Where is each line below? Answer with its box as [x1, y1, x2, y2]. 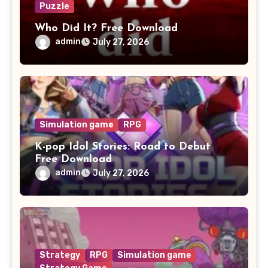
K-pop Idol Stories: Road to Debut [34, 141, 211, 153]
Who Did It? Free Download [34, 22, 178, 34]
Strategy [39, 250, 80, 261]
